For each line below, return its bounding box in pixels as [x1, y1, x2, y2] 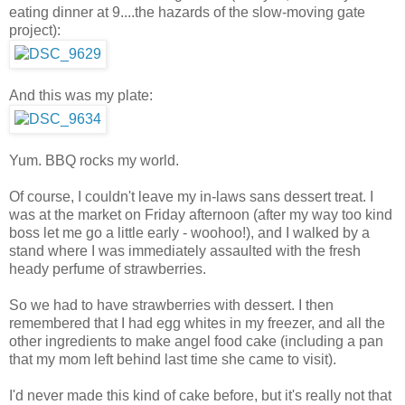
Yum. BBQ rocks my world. [9, 152, 179, 168]
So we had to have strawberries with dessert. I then [9, 297, 334, 313]
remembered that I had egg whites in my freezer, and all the [9, 315, 385, 331]
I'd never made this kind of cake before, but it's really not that [9, 387, 391, 403]
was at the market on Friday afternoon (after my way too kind [9, 206, 392, 222]
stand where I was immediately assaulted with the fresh [9, 242, 361, 259]
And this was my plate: [9, 87, 153, 103]
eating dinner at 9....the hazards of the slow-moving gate [9, 4, 365, 20]
